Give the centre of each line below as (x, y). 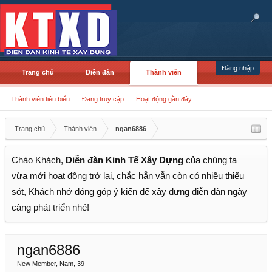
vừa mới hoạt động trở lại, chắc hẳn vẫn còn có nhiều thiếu (128, 176)
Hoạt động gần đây (164, 99)
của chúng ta (210, 160)
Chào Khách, (39, 160)
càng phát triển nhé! (50, 208)
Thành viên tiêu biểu (40, 99)
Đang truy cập (103, 99)
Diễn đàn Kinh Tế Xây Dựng (124, 160)
